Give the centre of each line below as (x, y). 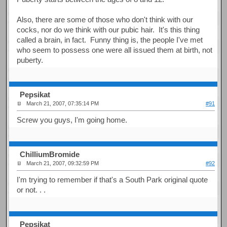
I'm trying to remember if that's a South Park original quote (112, 179)
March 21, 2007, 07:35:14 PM (63, 104)
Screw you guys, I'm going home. (72, 120)
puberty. (30, 60)
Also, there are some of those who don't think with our (105, 19)
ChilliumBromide (50, 155)
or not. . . (31, 190)
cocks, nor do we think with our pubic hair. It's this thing (108, 29)
